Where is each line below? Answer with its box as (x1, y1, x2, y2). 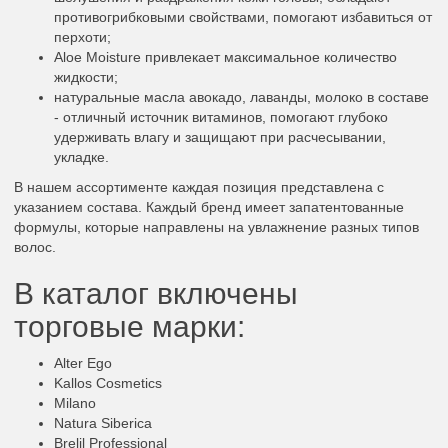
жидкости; (54, 69, 118, 85)
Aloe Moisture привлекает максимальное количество (54, 49, 397, 65)
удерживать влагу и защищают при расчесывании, (54, 129, 386, 145)
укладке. (54, 149, 109, 165)
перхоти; (54, 29, 111, 45)
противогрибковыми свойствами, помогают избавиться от (54, 9, 432, 25)
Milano (54, 395, 96, 411)
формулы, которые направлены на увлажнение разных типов (14, 219, 419, 235)
